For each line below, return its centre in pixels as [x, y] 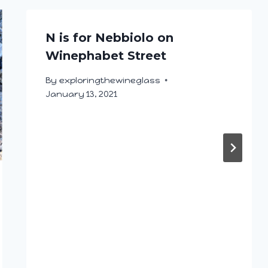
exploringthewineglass [109, 80]
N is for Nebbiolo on [110, 38]
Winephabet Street [106, 56]
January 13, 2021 [82, 94]
